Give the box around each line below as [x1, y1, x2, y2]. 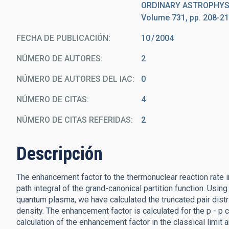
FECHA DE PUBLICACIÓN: [16, 33, 110, 43]
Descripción [16, 143, 103, 165]
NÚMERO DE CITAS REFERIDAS [16, 115, 131, 125]
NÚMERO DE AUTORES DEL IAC [16, 74, 132, 84]
